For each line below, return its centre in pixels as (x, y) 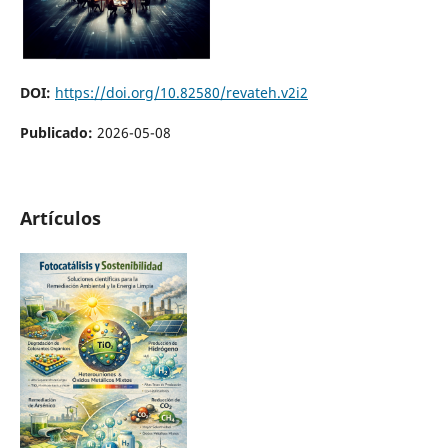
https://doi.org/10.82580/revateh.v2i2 (181, 92)
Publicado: (58, 132)
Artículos (60, 217)
